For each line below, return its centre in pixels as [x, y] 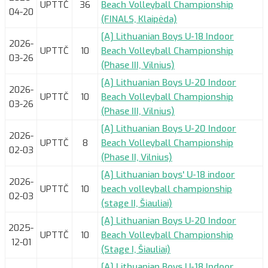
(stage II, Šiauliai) [137, 203]
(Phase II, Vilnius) [137, 157]
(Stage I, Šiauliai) [136, 249]
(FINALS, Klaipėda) [139, 19]
